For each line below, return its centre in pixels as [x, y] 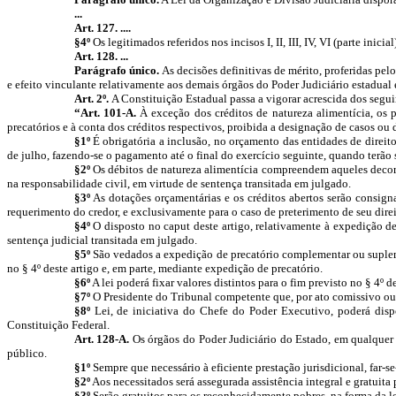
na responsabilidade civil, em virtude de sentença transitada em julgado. [179, 183]
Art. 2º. [92, 99]
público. [27, 353]
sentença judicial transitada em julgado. [102, 240]
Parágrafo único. [118, 70]
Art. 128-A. [103, 339]
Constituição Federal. [58, 325]
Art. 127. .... [102, 28]
